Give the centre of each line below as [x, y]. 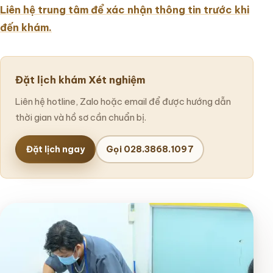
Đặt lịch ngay [55, 149]
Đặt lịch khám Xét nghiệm [80, 80]
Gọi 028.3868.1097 [150, 149]
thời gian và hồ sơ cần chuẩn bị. [81, 117]
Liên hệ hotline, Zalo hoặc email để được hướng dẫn [123, 101]
